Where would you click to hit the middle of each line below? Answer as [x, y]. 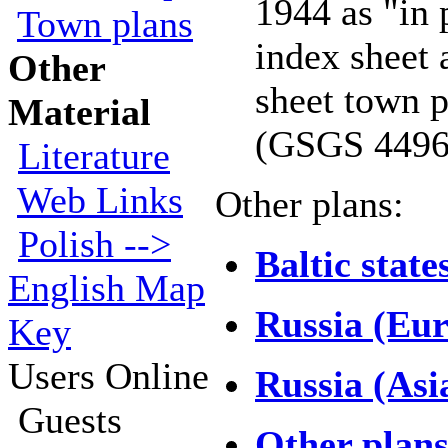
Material [79, 112]
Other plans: [309, 204]
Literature [94, 156]
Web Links [100, 200]
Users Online [108, 376]
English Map [106, 288]
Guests [65, 420]
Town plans [105, 24]
